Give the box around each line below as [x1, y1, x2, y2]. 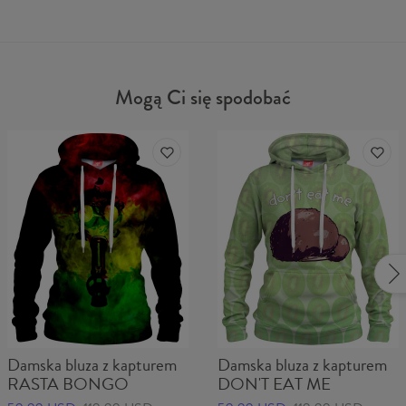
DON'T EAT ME [217, 371, 331, 398]
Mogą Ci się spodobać [115, 82, 291, 113]
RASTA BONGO [7, 371, 129, 398]
